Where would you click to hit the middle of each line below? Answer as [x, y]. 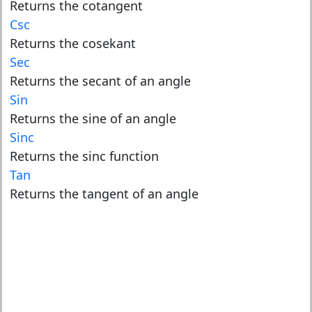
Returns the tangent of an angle [104, 194]
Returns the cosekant [72, 43]
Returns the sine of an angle [93, 118]
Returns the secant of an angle [100, 81]
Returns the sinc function [84, 156]
